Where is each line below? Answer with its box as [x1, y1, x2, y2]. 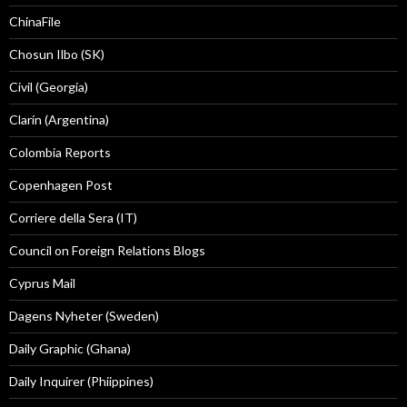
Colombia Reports [9, 144, 111, 161]
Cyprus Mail [9, 275, 75, 292]
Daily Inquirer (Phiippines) [9, 373, 154, 390]
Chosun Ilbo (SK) [9, 46, 104, 63]
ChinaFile [9, 14, 61, 30]
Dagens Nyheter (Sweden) [9, 308, 159, 324]
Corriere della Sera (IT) [9, 210, 137, 226]
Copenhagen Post [9, 177, 113, 194]
